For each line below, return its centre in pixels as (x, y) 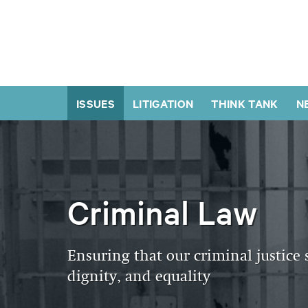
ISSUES (96, 103)
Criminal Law (162, 212)
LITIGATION (163, 103)
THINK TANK (245, 103)
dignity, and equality (139, 277)
